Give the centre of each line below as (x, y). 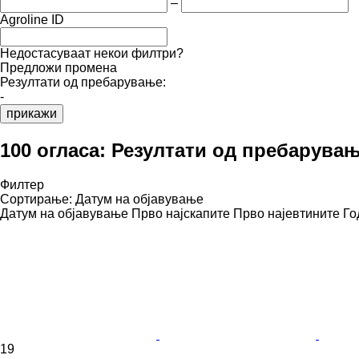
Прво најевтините (286, 213)
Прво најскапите (181, 213)
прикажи (32, 113)
